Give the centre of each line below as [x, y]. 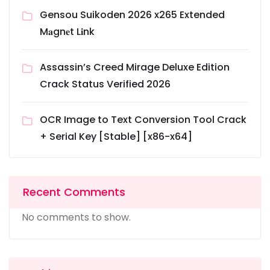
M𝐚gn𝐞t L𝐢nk [67, 32]
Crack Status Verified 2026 [105, 84]
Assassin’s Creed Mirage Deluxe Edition [135, 67]
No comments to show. [76, 218]
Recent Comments [74, 192]
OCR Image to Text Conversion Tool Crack [143, 120]
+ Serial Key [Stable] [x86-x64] [116, 137]
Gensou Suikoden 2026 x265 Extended [132, 15]
